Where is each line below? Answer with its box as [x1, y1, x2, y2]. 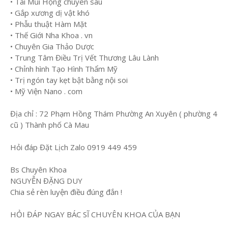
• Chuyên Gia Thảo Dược [10, 41, 96, 52]
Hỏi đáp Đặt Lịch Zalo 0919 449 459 [10, 142, 137, 153]
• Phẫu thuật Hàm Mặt [10, 19, 89, 30]
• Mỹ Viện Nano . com [10, 86, 82, 97]
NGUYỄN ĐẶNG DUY [10, 176, 82, 186]
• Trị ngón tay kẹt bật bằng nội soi [10, 75, 130, 85]
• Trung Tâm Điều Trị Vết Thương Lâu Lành [10, 52, 161, 63]
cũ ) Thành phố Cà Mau [10, 120, 91, 130]
